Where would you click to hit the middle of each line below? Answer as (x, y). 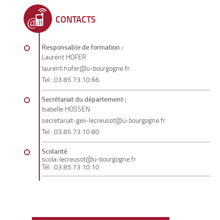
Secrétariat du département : (85, 99)
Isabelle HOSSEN (66, 109)
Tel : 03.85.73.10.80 (70, 132)
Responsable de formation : (83, 47)
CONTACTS (76, 19)
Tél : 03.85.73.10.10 (70, 167)
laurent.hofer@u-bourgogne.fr (86, 68)
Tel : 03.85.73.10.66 (70, 80)
